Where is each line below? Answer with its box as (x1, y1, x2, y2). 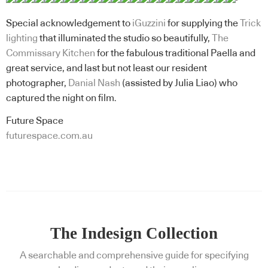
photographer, (6, 78, 68, 89)
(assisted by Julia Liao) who (120, 78, 237, 89)
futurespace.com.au (6, 130, 93, 141)
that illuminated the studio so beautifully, (38, 33, 212, 44)
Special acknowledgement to (6, 19, 132, 29)
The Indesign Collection (50, 224, 218, 243)
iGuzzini (132, 19, 166, 29)
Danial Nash (68, 78, 120, 89)
